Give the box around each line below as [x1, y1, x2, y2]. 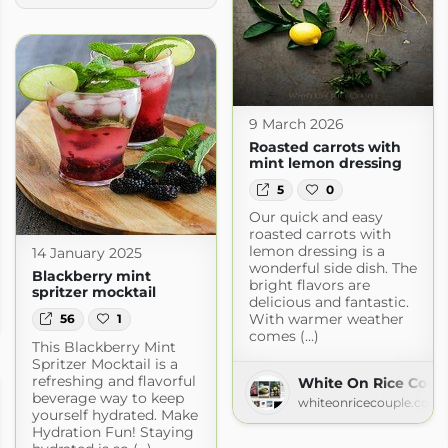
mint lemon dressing [248, 153, 402, 172]
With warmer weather [248, 309, 404, 328]
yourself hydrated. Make [31, 405, 198, 424]
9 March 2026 [248, 114, 344, 133]
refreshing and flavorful [31, 371, 196, 390]
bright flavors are [248, 275, 370, 294]
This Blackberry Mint [31, 337, 176, 356]
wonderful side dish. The [248, 258, 417, 277]
